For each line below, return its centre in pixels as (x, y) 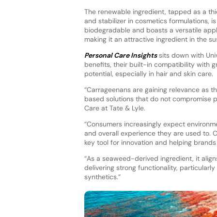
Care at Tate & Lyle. (115, 108)
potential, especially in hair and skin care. (148, 73)
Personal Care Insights (120, 55)
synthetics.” (102, 177)
